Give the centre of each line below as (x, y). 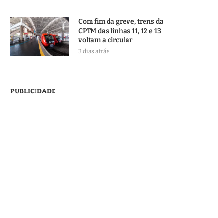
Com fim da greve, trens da (121, 22)
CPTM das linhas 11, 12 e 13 (120, 31)
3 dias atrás (94, 51)
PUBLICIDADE (33, 91)
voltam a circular (106, 40)
